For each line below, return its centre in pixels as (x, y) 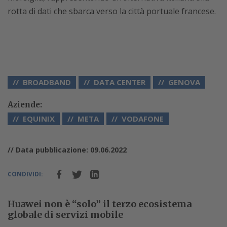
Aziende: (25, 105)
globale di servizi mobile (65, 215)
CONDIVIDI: (25, 174)
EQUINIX (39, 119)
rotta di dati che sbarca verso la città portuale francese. (112, 11)
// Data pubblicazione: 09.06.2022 (67, 150)
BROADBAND (47, 82)
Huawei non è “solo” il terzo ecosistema (100, 204)
